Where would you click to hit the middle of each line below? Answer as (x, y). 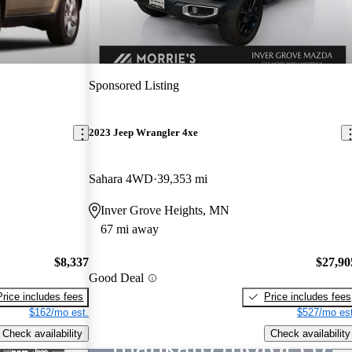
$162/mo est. (59, 312)
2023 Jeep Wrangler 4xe (144, 133)
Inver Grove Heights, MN (165, 211)
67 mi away (130, 229)
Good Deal (117, 278)
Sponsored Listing (134, 85)
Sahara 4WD (121, 179)
